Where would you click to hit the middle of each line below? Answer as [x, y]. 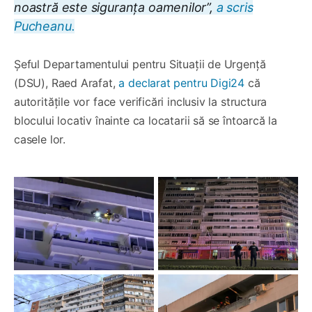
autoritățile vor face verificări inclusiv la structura [141, 101]
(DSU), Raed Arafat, [65, 83]
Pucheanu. [45, 26]
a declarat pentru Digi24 [180, 83]
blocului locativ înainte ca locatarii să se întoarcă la [146, 120]
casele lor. [40, 139]
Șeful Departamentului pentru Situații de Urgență [140, 64]
